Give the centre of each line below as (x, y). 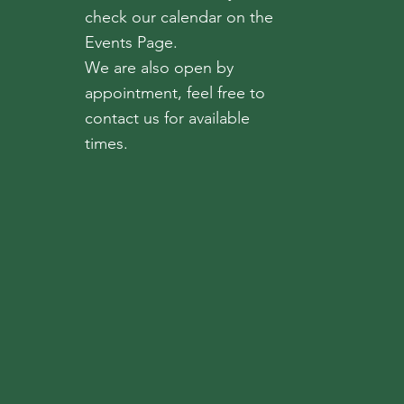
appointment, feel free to (175, 93)
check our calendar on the (179, 18)
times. (107, 144)
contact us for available (168, 119)
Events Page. (132, 43)
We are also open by (160, 68)
